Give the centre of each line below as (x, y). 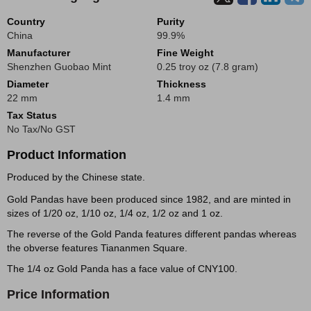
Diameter (28, 84)
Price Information (58, 294)
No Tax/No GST (41, 129)
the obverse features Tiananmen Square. (97, 248)
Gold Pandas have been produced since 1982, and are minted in (149, 199)
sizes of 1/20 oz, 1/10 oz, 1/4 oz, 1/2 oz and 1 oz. (115, 213)
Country (26, 22)
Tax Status (32, 115)
